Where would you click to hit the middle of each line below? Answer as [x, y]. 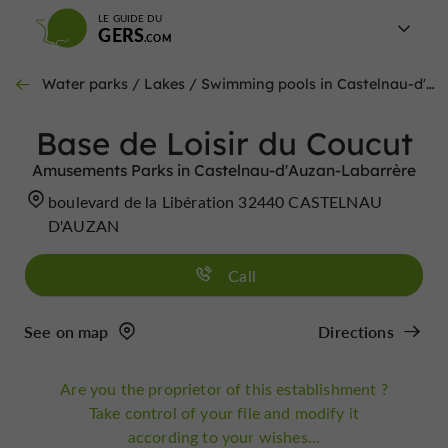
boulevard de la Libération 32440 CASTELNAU [215, 201]
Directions [356, 331]
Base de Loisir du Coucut [224, 143]
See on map [66, 331]
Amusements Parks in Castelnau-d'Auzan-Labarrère [224, 170]
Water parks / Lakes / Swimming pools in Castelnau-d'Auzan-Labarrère [234, 84]
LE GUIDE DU [130, 18]
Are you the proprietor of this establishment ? [224, 388]
